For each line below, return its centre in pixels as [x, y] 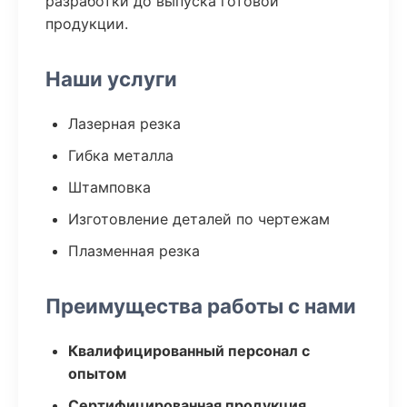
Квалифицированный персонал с [189, 351]
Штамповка [109, 187]
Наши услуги [111, 79]
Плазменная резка [134, 251]
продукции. [87, 24]
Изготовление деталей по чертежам [199, 219]
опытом [97, 373]
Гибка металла [121, 155]
